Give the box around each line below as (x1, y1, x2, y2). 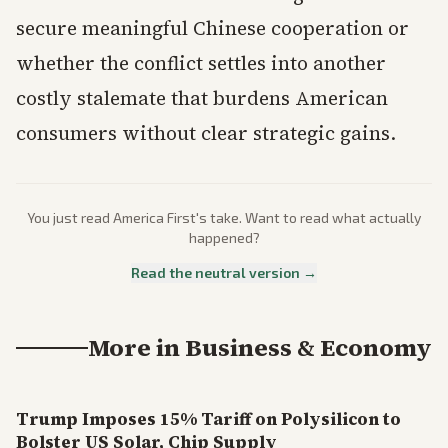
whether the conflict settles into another (16, 50, 386, 76)
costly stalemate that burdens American (16, 85, 388, 111)
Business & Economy (185, 331, 432, 364)
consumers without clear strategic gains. (16, 120, 396, 146)
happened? (188, 229, 260, 246)
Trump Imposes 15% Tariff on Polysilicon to (16, 407, 401, 431)
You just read (27, 209, 113, 226)
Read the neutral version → (131, 264, 317, 281)
